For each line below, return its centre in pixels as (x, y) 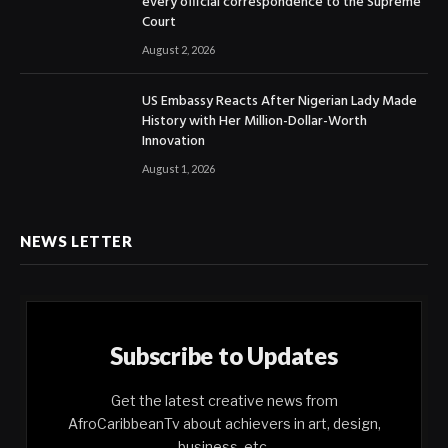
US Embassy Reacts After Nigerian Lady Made (279, 102)
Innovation (173, 142)
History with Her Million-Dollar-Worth (254, 122)
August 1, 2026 (178, 169)
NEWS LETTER (76, 241)
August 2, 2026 (178, 50)
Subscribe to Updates (224, 356)
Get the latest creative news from (224, 401)
